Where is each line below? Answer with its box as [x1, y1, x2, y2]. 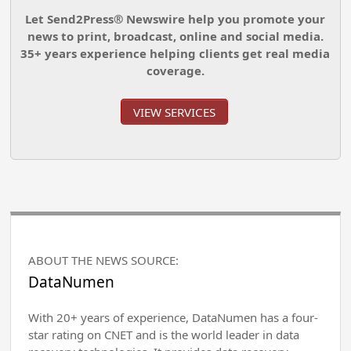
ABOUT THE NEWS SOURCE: [28, 252, 179, 269]
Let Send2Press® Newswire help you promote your [25, 10, 326, 27]
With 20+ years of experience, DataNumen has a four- [28, 309, 319, 326]
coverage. [146, 62, 204, 78]
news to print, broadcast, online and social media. [27, 27, 324, 44]
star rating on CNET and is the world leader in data [28, 327, 300, 343]
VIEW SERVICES [132, 103, 215, 120]
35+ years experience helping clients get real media [20, 45, 331, 61]
